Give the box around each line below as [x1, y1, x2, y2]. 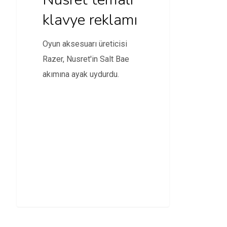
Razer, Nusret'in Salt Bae [42, 54, 129, 64]
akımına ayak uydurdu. [42, 69, 119, 79]
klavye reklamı [42, 9, 137, 30]
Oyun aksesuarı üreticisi [42, 39, 127, 49]
